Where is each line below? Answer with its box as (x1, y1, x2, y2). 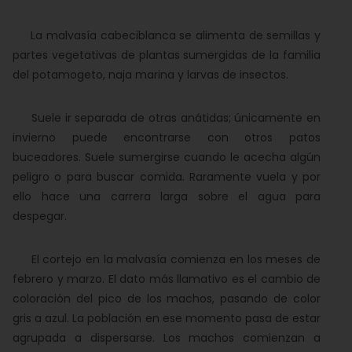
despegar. (13, 208, 67, 224)
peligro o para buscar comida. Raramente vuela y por (13, 169, 321, 185)
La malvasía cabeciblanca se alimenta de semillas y (13, 27, 321, 43)
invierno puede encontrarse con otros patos (13, 130, 321, 145)
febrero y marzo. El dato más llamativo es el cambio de (13, 271, 321, 287)
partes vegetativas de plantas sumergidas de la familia (13, 47, 321, 63)
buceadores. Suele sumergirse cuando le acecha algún (13, 149, 321, 165)
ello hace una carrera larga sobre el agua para (13, 189, 321, 204)
